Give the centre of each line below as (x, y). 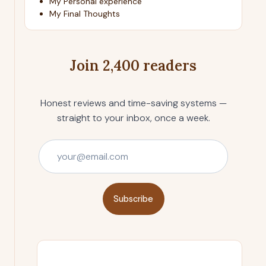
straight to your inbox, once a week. (133, 118)
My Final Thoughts (84, 14)
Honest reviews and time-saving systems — (133, 103)
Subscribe (133, 199)
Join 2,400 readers (133, 66)
